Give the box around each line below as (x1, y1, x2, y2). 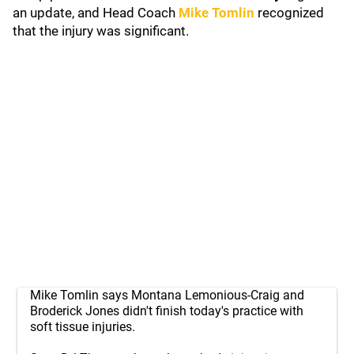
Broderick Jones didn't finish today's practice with (30, 303, 303, 318)
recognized (258, 5, 324, 21)
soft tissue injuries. (30, 319, 135, 334)
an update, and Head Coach (13, 5, 179, 21)
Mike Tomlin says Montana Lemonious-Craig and (30, 288, 304, 303)
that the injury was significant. (13, 23, 189, 39)
